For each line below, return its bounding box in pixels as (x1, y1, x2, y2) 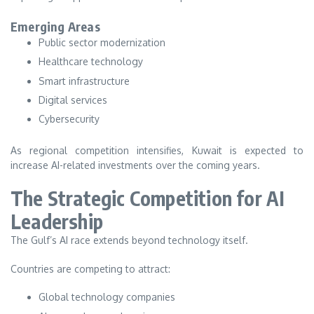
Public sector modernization (39, 36, 165, 48)
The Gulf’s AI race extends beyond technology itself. (11, 233, 248, 246)
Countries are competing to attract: (11, 262, 170, 275)
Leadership (11, 208, 103, 233)
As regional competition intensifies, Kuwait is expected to (11, 144, 303, 157)
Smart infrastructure (39, 74, 130, 87)
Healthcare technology (39, 55, 143, 68)
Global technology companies (39, 291, 175, 303)
